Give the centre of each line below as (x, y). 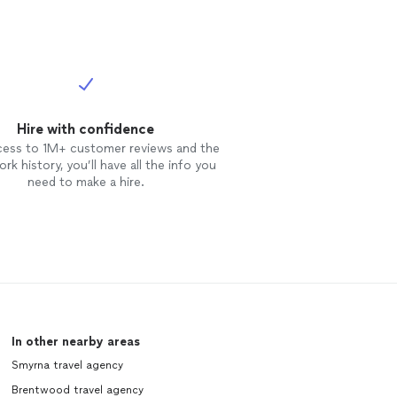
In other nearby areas (75, 342)
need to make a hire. (86, 182)
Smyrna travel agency (67, 365)
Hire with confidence (86, 129)
